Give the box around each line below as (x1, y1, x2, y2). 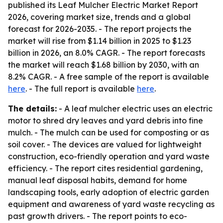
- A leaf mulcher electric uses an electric (57, 104, 213, 113)
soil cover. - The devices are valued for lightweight (8, 139, 202, 149)
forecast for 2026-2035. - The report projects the (8, 24, 192, 34)
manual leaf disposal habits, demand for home (8, 175, 187, 185)
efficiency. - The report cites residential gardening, (8, 163, 203, 173)
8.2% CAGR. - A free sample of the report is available (8, 72, 209, 82)
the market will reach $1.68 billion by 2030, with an (8, 60, 199, 70)
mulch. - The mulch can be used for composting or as (8, 127, 209, 137)
